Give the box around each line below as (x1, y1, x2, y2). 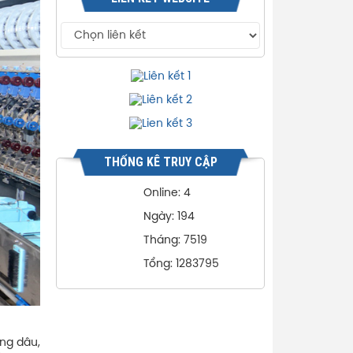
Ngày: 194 (143, 211, 195, 223)
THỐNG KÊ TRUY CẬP (103, 154, 217, 169)
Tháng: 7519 (143, 235, 207, 247)
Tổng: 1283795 (143, 258, 219, 270)
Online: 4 (143, 188, 191, 199)
